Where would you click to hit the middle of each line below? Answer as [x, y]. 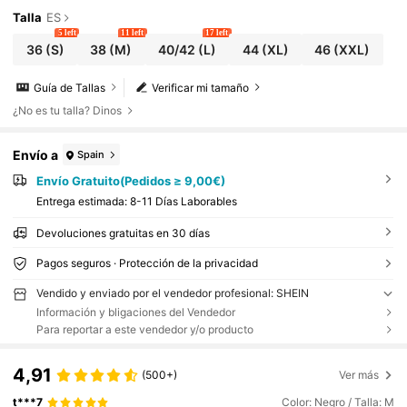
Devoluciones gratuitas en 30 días [123, 233]
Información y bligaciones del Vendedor [135, 312]
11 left [133, 33]
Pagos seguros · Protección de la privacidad [147, 263]
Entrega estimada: [83, 201]
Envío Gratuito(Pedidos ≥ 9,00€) [130, 181]
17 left [217, 33]
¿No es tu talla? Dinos [68, 111]
